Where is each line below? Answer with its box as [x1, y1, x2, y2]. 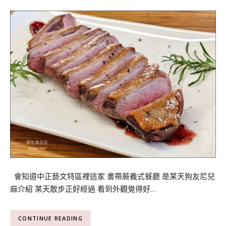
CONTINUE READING [18, 214, 83, 222]
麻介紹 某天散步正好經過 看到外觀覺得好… [10, 184, 156, 194]
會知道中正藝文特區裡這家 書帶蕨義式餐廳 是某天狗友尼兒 [10, 171, 215, 182]
